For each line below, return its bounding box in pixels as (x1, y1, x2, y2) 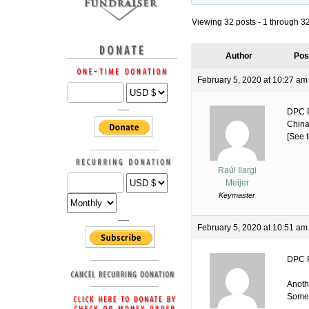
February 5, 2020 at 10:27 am (197, 75, 308, 86)
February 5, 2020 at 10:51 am (197, 223, 308, 233)
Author (225, 51, 252, 61)
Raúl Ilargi (217, 166, 257, 176)
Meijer (225, 178, 249, 188)
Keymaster (219, 191, 255, 200)
